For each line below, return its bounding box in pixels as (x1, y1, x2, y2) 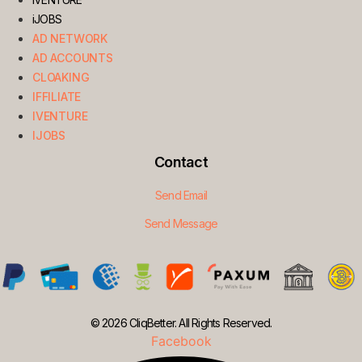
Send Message (144, 217, 218, 231)
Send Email (155, 187, 207, 202)
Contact (154, 153, 208, 170)
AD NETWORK (32, 31, 107, 45)
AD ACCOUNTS (32, 50, 113, 65)
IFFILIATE (32, 89, 82, 103)
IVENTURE (32, 108, 88, 123)
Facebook (150, 333, 212, 350)
